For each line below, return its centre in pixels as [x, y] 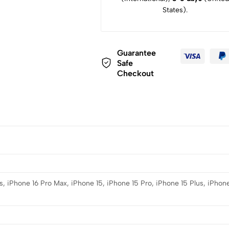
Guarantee [136, 53]
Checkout [135, 73]
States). [175, 10]
